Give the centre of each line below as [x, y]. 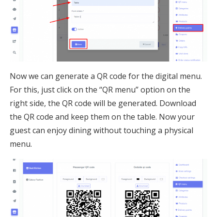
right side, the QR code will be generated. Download [103, 103]
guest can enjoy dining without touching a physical [101, 131]
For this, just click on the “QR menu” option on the [100, 90]
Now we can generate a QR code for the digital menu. [106, 76]
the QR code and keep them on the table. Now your [102, 117]
